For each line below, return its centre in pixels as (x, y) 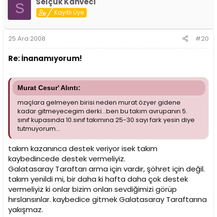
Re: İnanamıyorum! (45, 58)
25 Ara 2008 (27, 38)
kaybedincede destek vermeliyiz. (67, 158)
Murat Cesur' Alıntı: (49, 88)
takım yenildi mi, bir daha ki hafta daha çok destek (98, 179)
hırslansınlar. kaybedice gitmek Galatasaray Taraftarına (108, 199)
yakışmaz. (26, 209)
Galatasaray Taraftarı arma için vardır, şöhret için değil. (107, 169)
